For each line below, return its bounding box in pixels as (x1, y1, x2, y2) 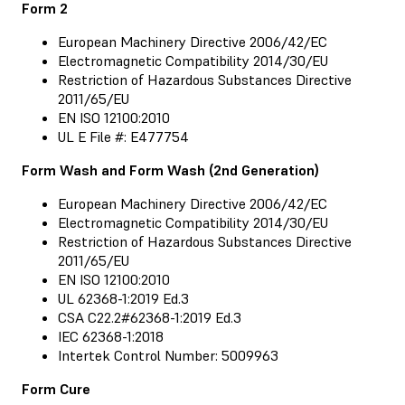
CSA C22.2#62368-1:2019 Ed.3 (58, 307, 241, 326)
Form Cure (22, 379, 90, 398)
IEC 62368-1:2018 (58, 326, 164, 345)
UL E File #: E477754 (58, 127, 189, 146)
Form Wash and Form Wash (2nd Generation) (22, 160, 319, 179)
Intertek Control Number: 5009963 (58, 345, 278, 364)
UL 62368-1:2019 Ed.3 (58, 288, 189, 307)
